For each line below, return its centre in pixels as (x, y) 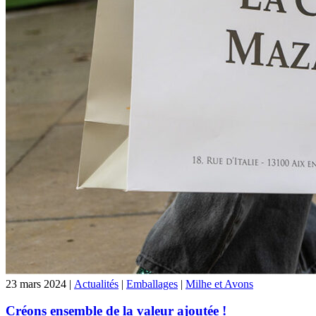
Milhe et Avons (219, 284)
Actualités (96, 284)
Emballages (152, 284)
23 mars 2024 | (40, 284)
